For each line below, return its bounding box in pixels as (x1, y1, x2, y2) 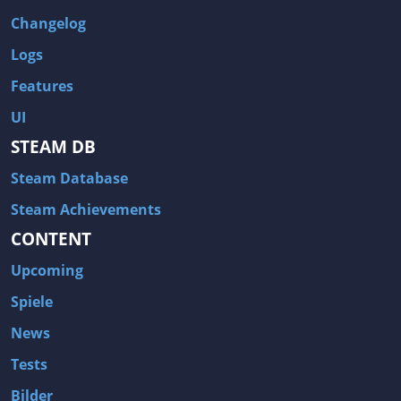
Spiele (11, 292, 53, 312)
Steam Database (11, 168, 128, 189)
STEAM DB (11, 134, 96, 159)
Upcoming (11, 260, 83, 281)
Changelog (11, 13, 86, 34)
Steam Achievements (11, 200, 161, 220)
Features (11, 76, 73, 97)
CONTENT (11, 226, 91, 252)
